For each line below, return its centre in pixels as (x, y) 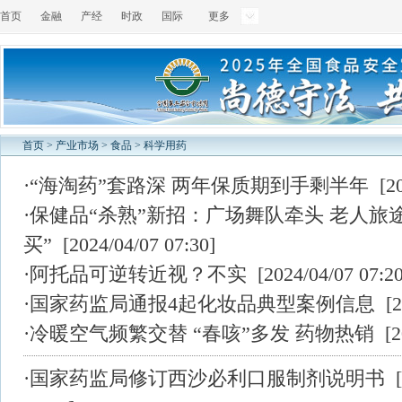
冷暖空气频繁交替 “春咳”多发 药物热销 (202, 333)
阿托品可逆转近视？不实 (138, 274)
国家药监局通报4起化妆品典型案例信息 (202, 304)
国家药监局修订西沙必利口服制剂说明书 (207, 378)
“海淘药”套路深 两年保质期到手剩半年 (199, 185)
